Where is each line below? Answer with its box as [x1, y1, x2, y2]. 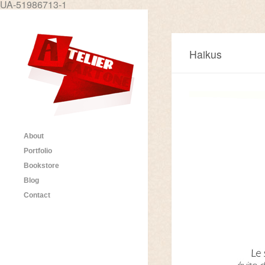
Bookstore [24, 161, 59, 170]
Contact [24, 191, 50, 199]
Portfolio [24, 147, 52, 155]
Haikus [189, 47, 222, 62]
